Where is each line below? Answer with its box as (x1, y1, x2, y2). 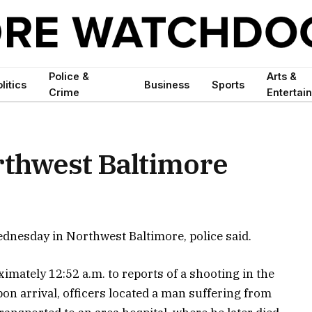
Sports (211, 78, 244, 91)
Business (143, 78, 189, 91)
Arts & (266, 70, 297, 82)
